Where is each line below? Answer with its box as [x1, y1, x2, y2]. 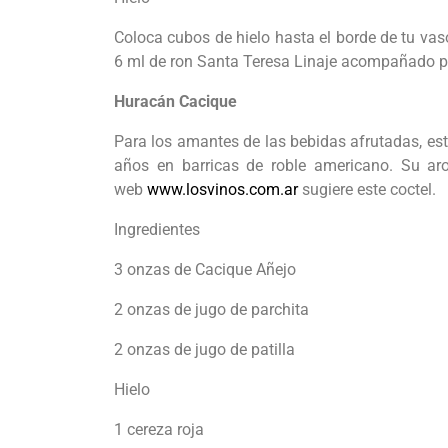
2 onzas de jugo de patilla [114, 340, 295, 360]
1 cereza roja [114, 420, 204, 440]
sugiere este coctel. [298, 180, 436, 200]
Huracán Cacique [114, 92, 237, 112]
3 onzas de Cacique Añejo [114, 260, 296, 280]
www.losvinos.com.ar [147, 180, 298, 200]
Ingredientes [114, 220, 200, 240]
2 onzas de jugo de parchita [114, 300, 309, 320]
